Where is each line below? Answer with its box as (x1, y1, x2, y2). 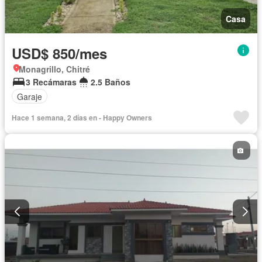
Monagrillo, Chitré (19, 63, 90, 75)
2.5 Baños (91, 76, 130, 88)
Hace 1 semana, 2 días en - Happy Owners (12, 112, 152, 123)
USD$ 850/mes (12, 43, 107, 64)
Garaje (17, 90, 42, 102)
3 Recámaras (26, 76, 77, 88)
